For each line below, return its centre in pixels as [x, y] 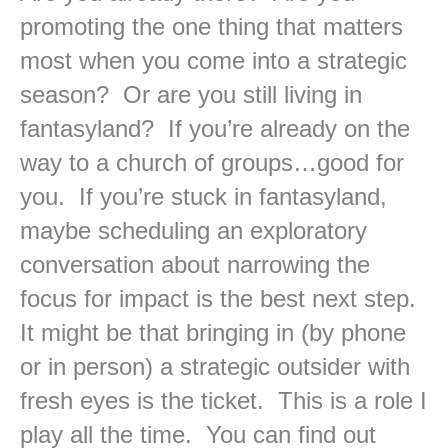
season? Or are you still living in [191, 95]
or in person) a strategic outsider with [215, 367]
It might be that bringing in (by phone [213, 333]
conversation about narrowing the [195, 265]
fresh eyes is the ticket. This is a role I [223, 401]
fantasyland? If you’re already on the [215, 129]
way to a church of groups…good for [212, 163]
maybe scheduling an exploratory [193, 231]
